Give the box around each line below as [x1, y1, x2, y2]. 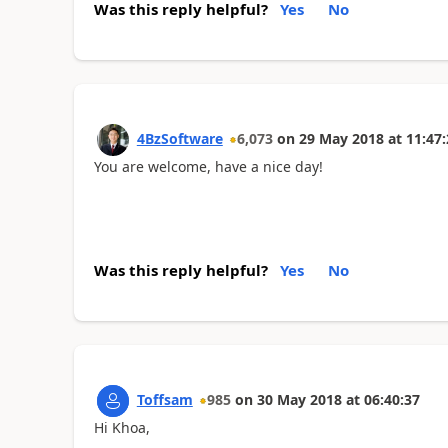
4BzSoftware [136, 128, 223, 148]
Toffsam [136, 390, 193, 409]
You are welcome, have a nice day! [93, 156, 323, 176]
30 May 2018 [256, 390, 342, 409]
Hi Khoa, [93, 418, 150, 437]
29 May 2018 [298, 128, 384, 148]
